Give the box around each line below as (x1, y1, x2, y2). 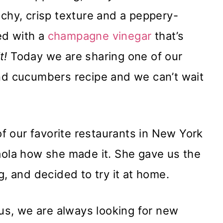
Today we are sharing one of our (10, 50, 183, 63)
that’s (151, 29, 184, 43)
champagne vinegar (47, 29, 152, 43)
